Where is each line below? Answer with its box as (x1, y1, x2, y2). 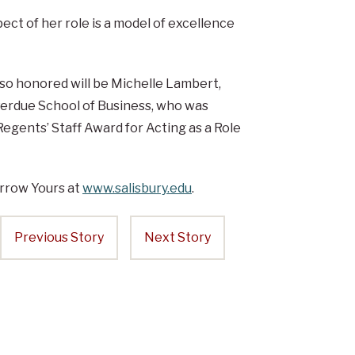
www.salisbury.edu (82, 181, 192, 197)
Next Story (143, 230, 211, 246)
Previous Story (13, 230, 104, 246)
